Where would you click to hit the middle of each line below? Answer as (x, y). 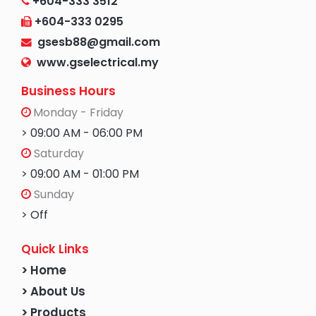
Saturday (57, 154)
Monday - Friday (78, 113)
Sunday (53, 195)
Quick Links (55, 250)
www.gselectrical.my (98, 63)
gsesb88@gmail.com (96, 42)
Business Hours (68, 91)
